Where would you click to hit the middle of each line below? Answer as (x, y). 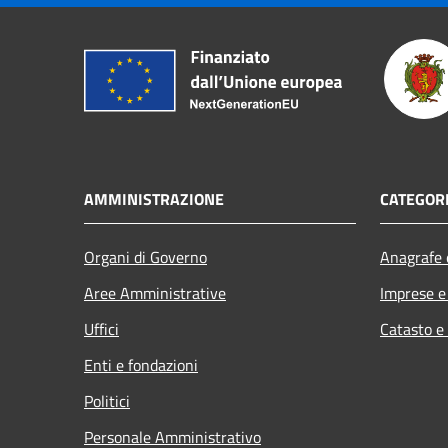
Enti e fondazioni (141, 364)
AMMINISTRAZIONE (154, 198)
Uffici (101, 328)
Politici (107, 400)
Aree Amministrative (155, 292)
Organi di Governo (145, 256)
